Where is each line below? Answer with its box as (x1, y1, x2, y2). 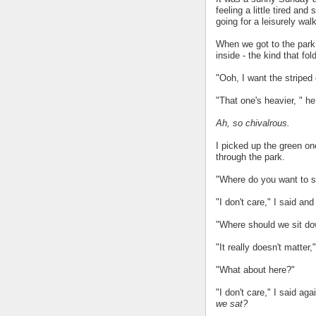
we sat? (216, 298, 248, 310)
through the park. (216, 152, 285, 163)
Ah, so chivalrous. (216, 118, 293, 129)
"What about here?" (216, 265, 295, 276)
